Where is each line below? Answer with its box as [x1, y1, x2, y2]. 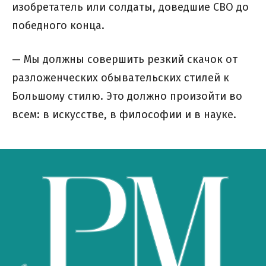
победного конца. [12, 19, 104, 33]
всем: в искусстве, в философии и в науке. [12, 108, 236, 122]
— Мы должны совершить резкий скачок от [12, 53, 237, 66]
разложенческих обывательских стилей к [12, 71, 229, 85]
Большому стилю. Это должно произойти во [12, 90, 242, 103]
